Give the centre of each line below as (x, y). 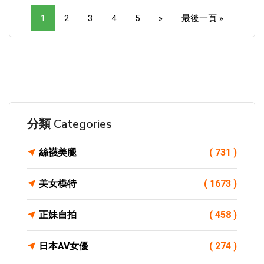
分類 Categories (70, 124)
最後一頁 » (202, 18)
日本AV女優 (64, 246)
